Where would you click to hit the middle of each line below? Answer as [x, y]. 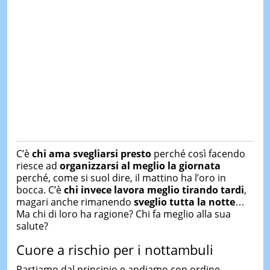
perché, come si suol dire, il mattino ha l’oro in [121, 177]
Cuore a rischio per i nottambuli [115, 249]
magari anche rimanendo [75, 202]
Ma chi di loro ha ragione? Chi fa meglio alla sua [123, 214]
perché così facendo [198, 153]
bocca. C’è [40, 190]
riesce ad [38, 165]
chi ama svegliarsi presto [91, 153]
